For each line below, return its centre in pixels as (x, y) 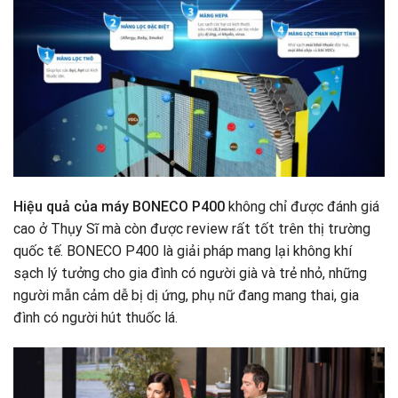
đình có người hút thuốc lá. (97, 318)
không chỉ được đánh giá (302, 207)
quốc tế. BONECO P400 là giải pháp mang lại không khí (183, 251)
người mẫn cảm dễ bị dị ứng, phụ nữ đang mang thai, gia (186, 296)
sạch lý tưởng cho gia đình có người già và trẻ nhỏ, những (190, 274)
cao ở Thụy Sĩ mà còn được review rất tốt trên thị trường (192, 229)
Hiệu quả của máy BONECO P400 (119, 207)
